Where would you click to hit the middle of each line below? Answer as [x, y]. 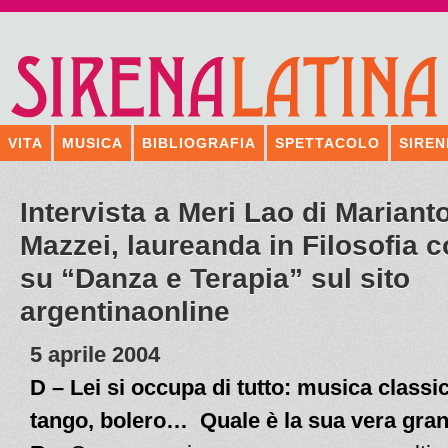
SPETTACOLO [327, 143]
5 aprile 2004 [95, 354]
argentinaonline [125, 311]
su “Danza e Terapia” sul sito [215, 278]
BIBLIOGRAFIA [199, 143]
